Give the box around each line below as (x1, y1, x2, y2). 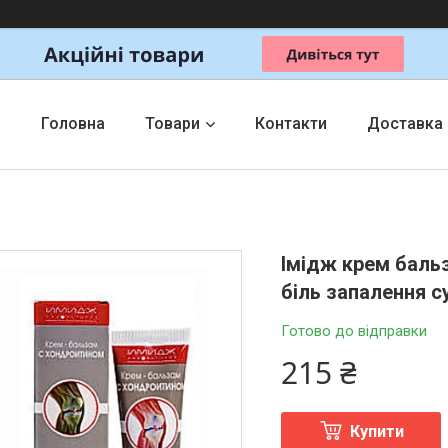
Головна (40, 114, 105, 133)
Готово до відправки (281, 322, 428, 340)
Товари (144, 114, 200, 133)
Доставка (366, 114, 443, 133)
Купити (349, 422, 404, 441)
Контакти (254, 114, 327, 133)
